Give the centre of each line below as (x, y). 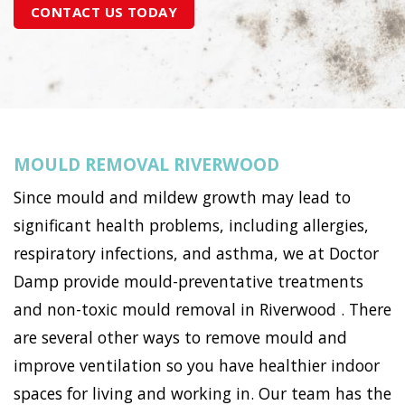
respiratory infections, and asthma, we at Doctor (196, 254)
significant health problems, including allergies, (191, 226)
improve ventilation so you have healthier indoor (197, 366)
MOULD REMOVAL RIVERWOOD (146, 164)
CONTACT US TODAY (104, 11)
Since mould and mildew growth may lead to (182, 198)
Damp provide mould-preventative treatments (188, 282)
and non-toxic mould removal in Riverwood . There (202, 310)
